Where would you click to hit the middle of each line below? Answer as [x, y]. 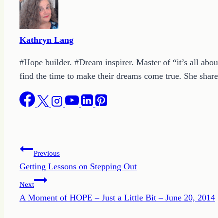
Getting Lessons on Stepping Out [78, 166]
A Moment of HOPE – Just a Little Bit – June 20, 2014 [117, 197]
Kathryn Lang [46, 40]
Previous [47, 153]
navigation [48, 172]
